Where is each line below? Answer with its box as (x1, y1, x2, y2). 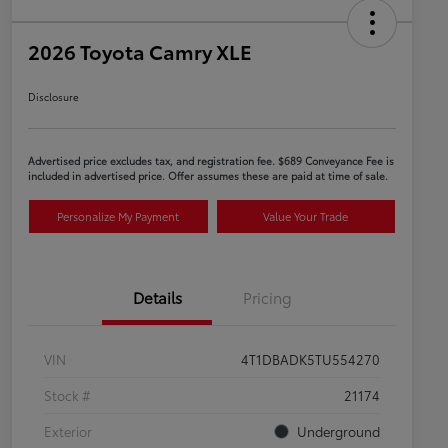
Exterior (44, 422, 92, 441)
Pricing (242, 286, 292, 309)
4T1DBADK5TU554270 (241, 350, 380, 369)
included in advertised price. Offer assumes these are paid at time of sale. (28, 168, 388, 184)
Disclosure (28, 89, 79, 105)
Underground (297, 422, 380, 441)
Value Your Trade (263, 208, 349, 225)
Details (132, 286, 182, 309)
